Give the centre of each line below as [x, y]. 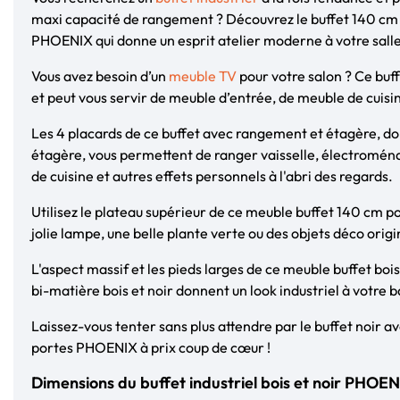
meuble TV [203, 75]
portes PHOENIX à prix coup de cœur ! [151, 347]
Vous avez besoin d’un [100, 75]
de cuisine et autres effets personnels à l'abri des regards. [212, 175]
